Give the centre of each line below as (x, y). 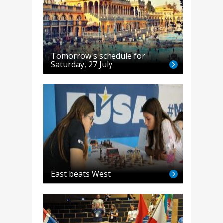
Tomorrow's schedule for (98, 56)
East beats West (80, 174)
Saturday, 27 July (81, 64)
